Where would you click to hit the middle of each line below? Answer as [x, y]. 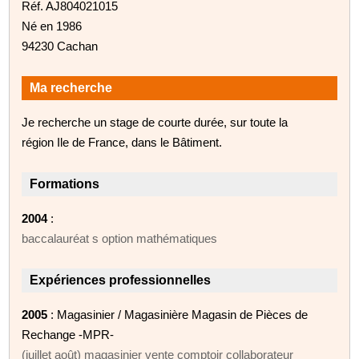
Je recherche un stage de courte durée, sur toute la [155, 122]
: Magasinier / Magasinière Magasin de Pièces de [178, 314]
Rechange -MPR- [68, 334]
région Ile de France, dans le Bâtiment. [122, 142]
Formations [65, 184]
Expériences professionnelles [121, 280]
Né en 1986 [52, 26]
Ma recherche [71, 87]
